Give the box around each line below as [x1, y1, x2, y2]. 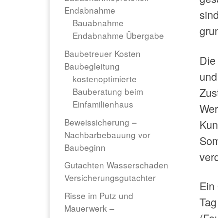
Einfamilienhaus [73, 97, 134, 110]
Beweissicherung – [64, 115, 137, 128]
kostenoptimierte [73, 72, 137, 85]
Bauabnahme [73, 17, 124, 29]
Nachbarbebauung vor [64, 128, 150, 141]
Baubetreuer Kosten [64, 47, 141, 59]
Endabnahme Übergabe [73, 29, 164, 42]
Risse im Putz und [64, 189, 133, 202]
